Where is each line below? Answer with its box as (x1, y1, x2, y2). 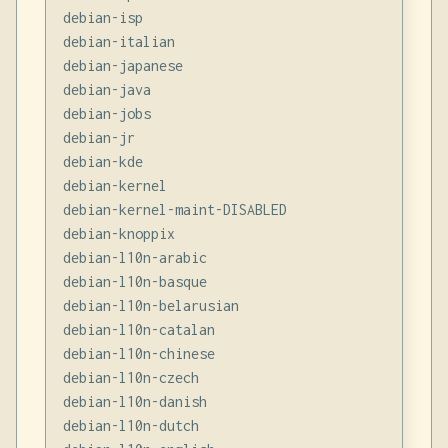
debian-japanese (62, 56, 183, 74)
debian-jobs (62, 104, 151, 122)
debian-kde (62, 152, 143, 170)
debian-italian (62, 32, 175, 50)
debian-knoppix (62, 224, 175, 242)
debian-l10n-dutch (62, 416, 199, 434)
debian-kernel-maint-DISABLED (62, 200, 287, 218)
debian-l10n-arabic (62, 248, 207, 266)
